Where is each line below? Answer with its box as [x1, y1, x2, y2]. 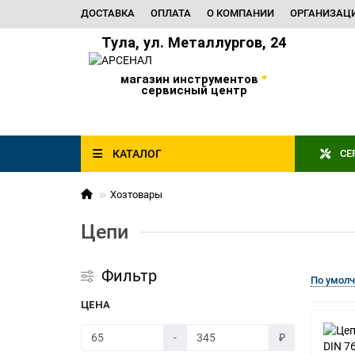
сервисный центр [140, 83, 247, 97]
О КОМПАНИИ [207, 7, 274, 19]
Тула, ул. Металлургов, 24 [101, 34, 286, 51]
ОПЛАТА [151, 7, 191, 19]
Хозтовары [110, 189, 162, 200]
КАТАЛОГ [112, 147, 162, 160]
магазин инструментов [120, 72, 261, 86]
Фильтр [101, 266, 157, 285]
